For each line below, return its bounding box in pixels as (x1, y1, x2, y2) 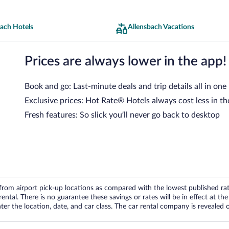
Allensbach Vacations (128, 24, 194, 31)
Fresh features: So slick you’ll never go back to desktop (25, 110, 220, 119)
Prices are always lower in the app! (25, 54, 226, 68)
